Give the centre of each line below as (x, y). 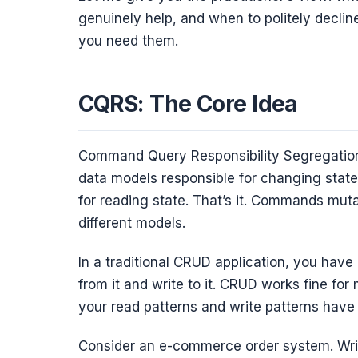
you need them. (128, 40)
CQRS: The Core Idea (188, 104)
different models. (131, 223)
